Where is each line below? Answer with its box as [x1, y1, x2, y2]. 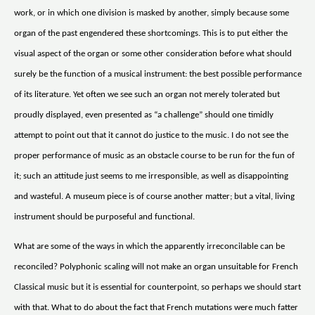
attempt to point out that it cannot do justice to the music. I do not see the [14, 130, 288, 140]
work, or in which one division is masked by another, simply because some [14, 8, 289, 18]
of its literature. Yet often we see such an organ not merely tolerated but [14, 89, 280, 99]
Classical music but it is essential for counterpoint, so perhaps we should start [14, 282, 301, 292]
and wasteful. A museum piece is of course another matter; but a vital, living [14, 191, 295, 201]
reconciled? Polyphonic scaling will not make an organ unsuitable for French [14, 262, 298, 271]
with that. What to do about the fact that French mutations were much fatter [14, 302, 298, 312]
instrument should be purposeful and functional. [14, 212, 195, 221]
